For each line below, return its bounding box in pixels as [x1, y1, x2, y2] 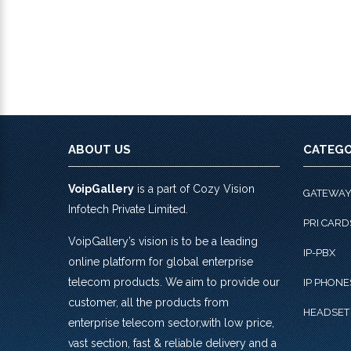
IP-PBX [303, 247, 335, 259]
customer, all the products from [68, 296, 229, 309]
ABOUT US [68, 143, 131, 157]
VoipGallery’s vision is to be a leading [68, 235, 258, 248]
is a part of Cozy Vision [134, 183, 255, 195]
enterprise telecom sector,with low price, [68, 317, 274, 329]
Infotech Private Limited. [68, 203, 188, 215]
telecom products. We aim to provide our [68, 276, 280, 288]
